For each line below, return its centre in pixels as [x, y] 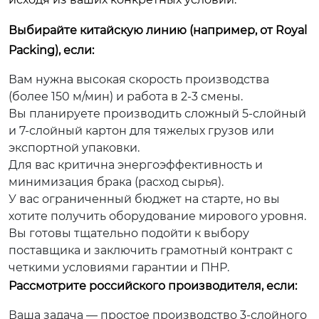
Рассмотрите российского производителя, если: [153, 286]
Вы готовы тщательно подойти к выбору [129, 233]
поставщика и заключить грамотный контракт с [151, 250]
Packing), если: [51, 50]
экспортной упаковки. [74, 148]
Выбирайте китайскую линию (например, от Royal [158, 30]
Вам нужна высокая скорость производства [139, 79]
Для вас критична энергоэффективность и [136, 165]
